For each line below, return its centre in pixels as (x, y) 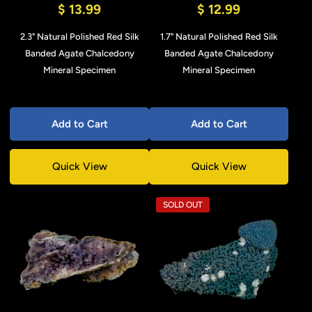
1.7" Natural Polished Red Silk (219, 37)
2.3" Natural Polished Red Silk (79, 37)
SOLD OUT (183, 205)
